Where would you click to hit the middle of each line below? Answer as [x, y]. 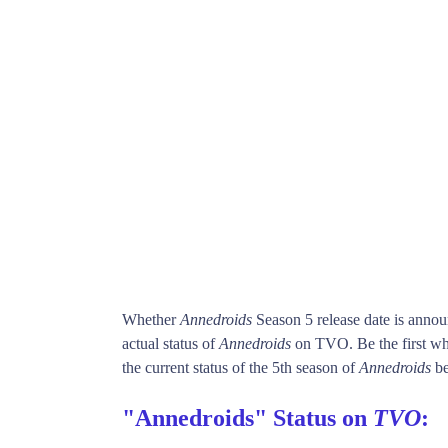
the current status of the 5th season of [240, 368]
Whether [151, 320]
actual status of [170, 344]
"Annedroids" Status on [247, 418]
